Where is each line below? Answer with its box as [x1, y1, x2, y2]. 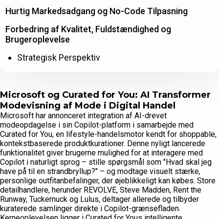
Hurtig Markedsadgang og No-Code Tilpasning [5, 6, 188, 17]
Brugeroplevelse [5, 34, 70, 45]
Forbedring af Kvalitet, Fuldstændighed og [5, 24, 171, 35]
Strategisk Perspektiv [17, 52, 100, 63]
